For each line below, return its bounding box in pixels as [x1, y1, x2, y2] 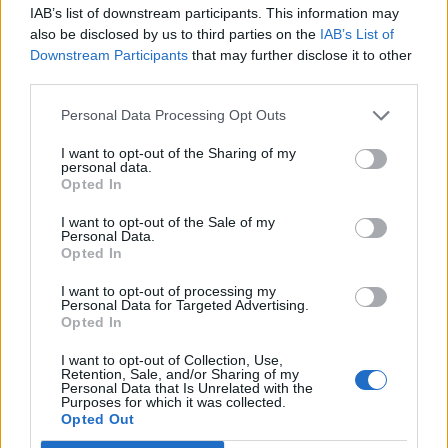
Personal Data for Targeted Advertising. [61, 296, 309, 313]
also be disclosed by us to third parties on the [30, 25, 320, 42]
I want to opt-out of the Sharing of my [61, 144, 296, 161]
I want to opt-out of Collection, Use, [61, 351, 283, 368]
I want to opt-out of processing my [61, 282, 276, 299]
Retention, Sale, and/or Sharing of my [61, 365, 299, 382]
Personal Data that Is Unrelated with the [61, 379, 313, 396]
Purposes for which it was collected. [61, 393, 286, 410]
